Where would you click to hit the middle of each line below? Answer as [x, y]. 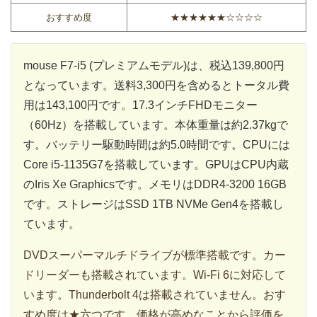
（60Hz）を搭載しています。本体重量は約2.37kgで [156, 125]
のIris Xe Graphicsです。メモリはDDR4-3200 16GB [155, 184]
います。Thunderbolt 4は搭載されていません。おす [155, 294]
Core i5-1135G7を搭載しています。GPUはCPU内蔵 [156, 164]
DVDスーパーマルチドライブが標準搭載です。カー [155, 255]
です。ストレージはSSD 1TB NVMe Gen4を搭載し [154, 204]
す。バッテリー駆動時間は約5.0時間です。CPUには [157, 144]
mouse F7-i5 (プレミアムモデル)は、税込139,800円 [154, 65]
